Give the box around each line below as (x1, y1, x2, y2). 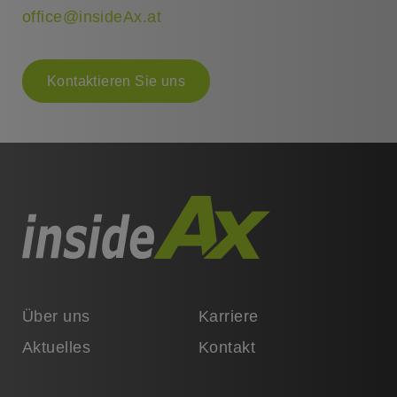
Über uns (21, 307, 90, 325)
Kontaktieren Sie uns (46, 74, 185, 90)
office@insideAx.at (21, 7, 162, 26)
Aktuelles (21, 338, 91, 356)
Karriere (198, 307, 259, 325)
